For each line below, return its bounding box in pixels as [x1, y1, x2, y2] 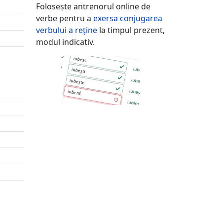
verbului [36, 24, 69, 36]
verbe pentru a [36, 12, 93, 24]
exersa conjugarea [93, 12, 162, 24]
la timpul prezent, [97, 24, 165, 36]
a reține [69, 24, 97, 36]
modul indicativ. [36, 36, 95, 47]
